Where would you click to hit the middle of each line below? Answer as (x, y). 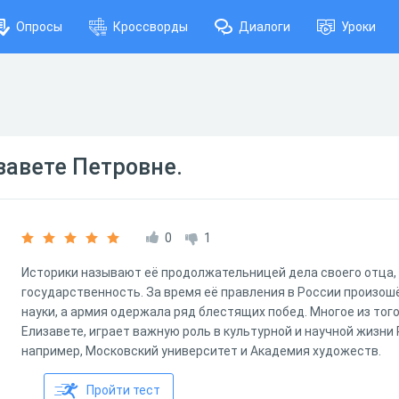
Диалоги (265, 27)
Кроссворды (151, 27)
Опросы (39, 27)
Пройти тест (123, 390)
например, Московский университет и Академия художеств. (201, 351)
